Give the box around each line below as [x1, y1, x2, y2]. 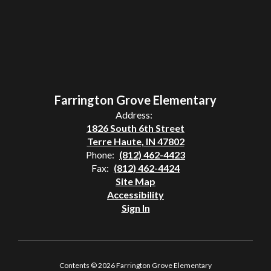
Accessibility [107, 189, 164, 201]
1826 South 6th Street [87, 122, 184, 134]
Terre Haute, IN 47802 [87, 135, 184, 148]
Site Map [116, 175, 155, 188]
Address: [116, 109, 152, 121]
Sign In [121, 202, 150, 214]
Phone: [86, 149, 114, 161]
